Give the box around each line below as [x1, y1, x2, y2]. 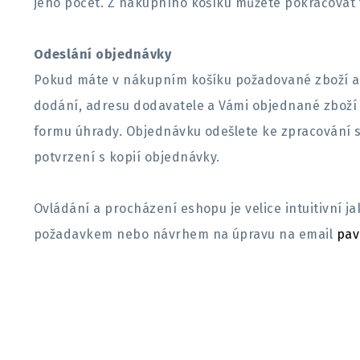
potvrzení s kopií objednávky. [34, 149, 220, 165]
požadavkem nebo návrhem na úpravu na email [34, 227, 337, 242]
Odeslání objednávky [34, 47, 172, 62]
